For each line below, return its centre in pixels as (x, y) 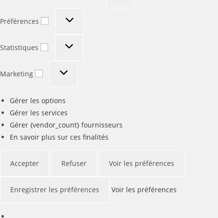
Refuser (74, 163)
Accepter (25, 163)
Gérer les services (39, 112)
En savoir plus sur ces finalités (59, 137)
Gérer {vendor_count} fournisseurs (66, 125)
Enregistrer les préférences (55, 189)
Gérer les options (38, 100)
